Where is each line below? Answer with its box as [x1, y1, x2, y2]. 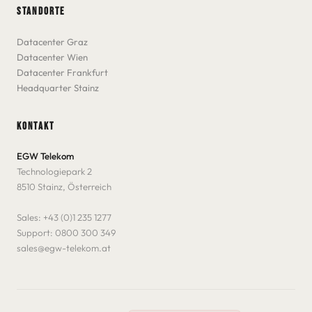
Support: [17, 226, 55, 238]
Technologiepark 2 [17, 165, 92, 177]
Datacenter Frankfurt [17, 66, 108, 78]
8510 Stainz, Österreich [17, 180, 111, 192]
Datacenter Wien [17, 51, 88, 63]
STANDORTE [17, 5, 65, 19]
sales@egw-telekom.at [17, 242, 111, 253]
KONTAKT [17, 119, 54, 133]
